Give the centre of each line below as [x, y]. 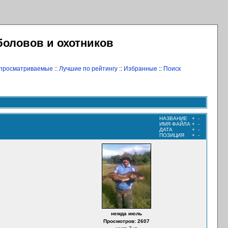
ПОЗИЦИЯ [172, 135]
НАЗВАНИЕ [173, 118]
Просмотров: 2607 [126, 221]
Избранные [140, 69]
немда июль [126, 213]
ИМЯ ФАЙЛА [175, 124]
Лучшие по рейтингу [88, 69]
